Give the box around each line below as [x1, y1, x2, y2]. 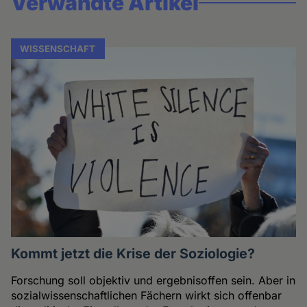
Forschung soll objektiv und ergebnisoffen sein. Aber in [11, 273, 296, 288]
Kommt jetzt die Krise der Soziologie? [11, 245, 256, 262]
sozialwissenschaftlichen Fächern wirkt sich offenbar [11, 288, 282, 303]
